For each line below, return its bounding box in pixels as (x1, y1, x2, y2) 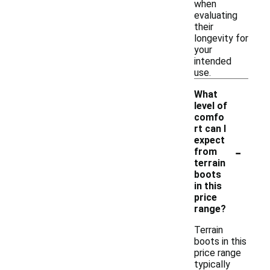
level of (194, 100, 227, 111)
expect (194, 134, 225, 146)
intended (194, 55, 231, 67)
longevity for (194, 33, 248, 44)
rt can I (194, 123, 226, 134)
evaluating (194, 10, 237, 21)
